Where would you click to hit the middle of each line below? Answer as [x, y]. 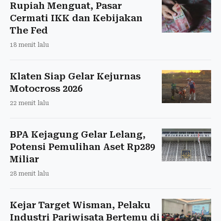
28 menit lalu [29, 173]
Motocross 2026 [46, 88]
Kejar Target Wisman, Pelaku [80, 205]
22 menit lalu [29, 103]
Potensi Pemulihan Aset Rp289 [82, 147]
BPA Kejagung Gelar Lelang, [78, 134]
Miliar [24, 159]
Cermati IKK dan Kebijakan [76, 18]
